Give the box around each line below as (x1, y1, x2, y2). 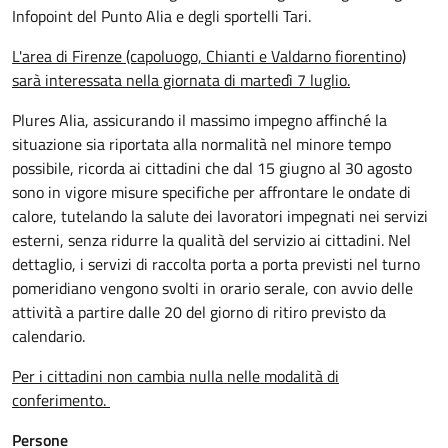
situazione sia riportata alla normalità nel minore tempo (12, 131, 391, 156)
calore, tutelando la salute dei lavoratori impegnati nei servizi (12, 203, 428, 228)
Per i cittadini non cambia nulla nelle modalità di (12, 363, 339, 388)
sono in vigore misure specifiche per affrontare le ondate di (12, 179, 411, 204)
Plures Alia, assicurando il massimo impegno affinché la (12, 107, 387, 132)
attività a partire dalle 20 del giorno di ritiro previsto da (12, 299, 386, 324)
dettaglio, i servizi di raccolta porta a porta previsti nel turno (12, 251, 420, 276)
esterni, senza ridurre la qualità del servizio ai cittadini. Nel (12, 227, 411, 252)
